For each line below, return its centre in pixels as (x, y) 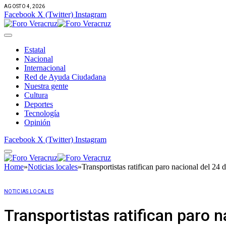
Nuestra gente (46, 86)
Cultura (36, 95)
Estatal (35, 49)
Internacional (45, 68)
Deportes (39, 104)
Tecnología (42, 113)
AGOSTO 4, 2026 (25, 6)
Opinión (37, 122)
